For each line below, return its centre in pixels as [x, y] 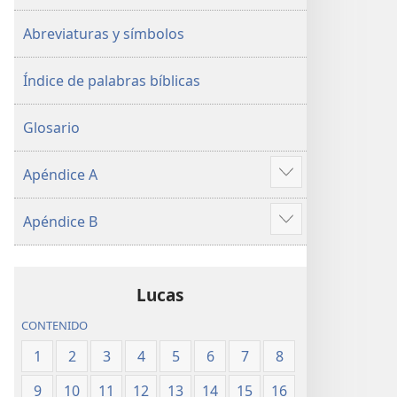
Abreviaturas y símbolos [104, 34]
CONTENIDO [55, 326]
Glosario [51, 128]
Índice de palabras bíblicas [112, 81]
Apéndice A [60, 175]
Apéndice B [60, 222]
